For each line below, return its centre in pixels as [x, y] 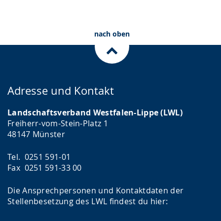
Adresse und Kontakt [61, 90]
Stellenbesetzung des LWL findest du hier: [88, 201]
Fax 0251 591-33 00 [45, 167]
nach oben [112, 34]
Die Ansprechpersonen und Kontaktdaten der [96, 190]
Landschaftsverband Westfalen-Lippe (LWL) [95, 112]
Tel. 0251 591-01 [39, 157]
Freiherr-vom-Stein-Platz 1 [58, 123]
